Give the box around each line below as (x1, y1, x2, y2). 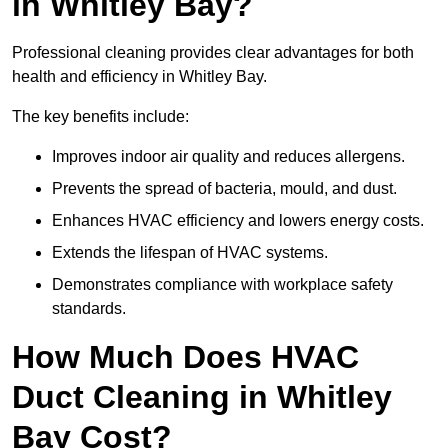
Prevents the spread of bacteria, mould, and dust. (52, 180, 397, 198)
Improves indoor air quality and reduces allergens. (52, 148, 405, 166)
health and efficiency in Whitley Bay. (12, 68, 267, 86)
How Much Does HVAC (12, 339, 359, 376)
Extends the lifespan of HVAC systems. (52, 244, 328, 262)
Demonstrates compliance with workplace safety (52, 276, 393, 294)
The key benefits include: (12, 108, 189, 126)
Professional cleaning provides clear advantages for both (12, 44, 414, 62)
